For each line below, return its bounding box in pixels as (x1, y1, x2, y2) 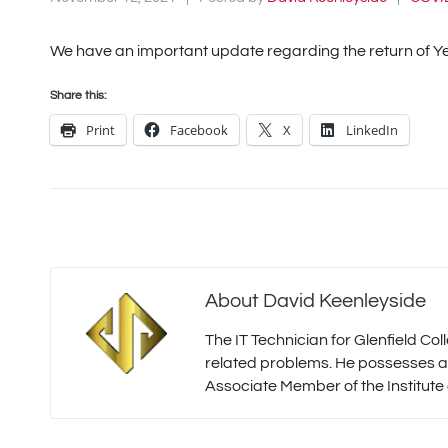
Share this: (50, 89, 106, 103)
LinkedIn (346, 121, 398, 140)
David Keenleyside (263, 291, 426, 312)
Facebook (170, 121, 228, 140)
